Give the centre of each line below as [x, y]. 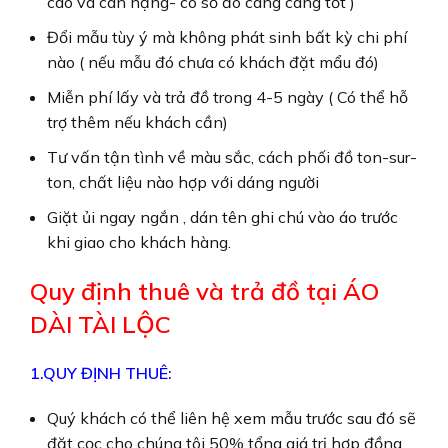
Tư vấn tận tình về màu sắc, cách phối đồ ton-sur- [232, 156]
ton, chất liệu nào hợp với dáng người [183, 181]
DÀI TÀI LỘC [103, 323]
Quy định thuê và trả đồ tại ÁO [204, 290]
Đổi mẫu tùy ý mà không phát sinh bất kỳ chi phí [227, 36]
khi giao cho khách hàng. [139, 241]
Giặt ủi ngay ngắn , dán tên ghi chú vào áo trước [222, 216]
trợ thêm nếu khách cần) [137, 121]
